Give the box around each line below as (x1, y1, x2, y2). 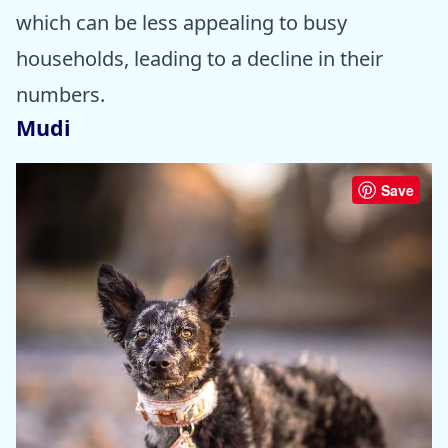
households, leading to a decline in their (16, 45, 383, 73)
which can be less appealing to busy (16, 9, 347, 37)
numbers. (16, 81, 105, 109)
